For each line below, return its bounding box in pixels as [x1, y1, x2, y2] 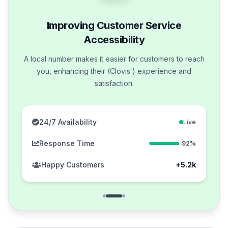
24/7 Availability [39, 118, 97, 127]
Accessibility [83, 34, 145, 46]
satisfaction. [94, 79, 134, 88]
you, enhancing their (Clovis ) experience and [37, 67, 191, 76]
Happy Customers [41, 160, 104, 169]
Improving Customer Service [47, 19, 181, 32]
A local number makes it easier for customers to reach [23, 54, 205, 64]
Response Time [39, 139, 95, 148]
